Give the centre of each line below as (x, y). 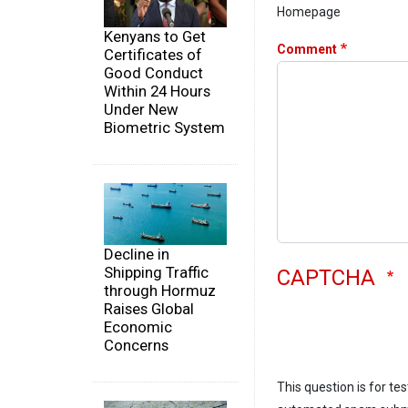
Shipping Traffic (156, 272)
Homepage (309, 12)
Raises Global (149, 308)
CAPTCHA (329, 278)
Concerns (136, 345)
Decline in (137, 254)
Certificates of (153, 55)
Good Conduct (153, 73)
